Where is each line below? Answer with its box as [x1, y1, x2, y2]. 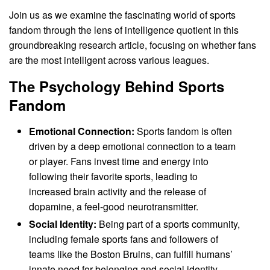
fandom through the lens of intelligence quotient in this [9, 22, 239, 37]
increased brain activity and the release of [29, 184, 207, 198]
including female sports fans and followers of [29, 231, 219, 246]
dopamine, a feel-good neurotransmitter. [29, 199, 199, 213]
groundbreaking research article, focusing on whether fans [9, 37, 256, 52]
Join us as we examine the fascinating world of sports [9, 7, 236, 22]
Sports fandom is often [134, 124, 233, 138]
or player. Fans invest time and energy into [29, 154, 209, 168]
